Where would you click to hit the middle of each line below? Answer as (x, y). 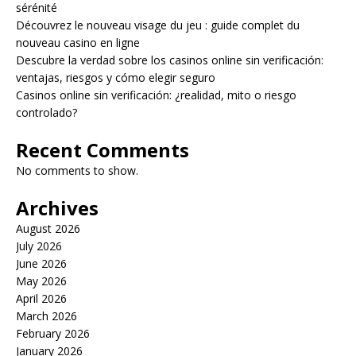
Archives (57, 208)
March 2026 (46, 316)
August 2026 (48, 228)
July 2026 (39, 246)
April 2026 (41, 298)
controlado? (46, 112)
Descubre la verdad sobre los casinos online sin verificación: (170, 60)
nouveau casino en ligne (78, 43)
